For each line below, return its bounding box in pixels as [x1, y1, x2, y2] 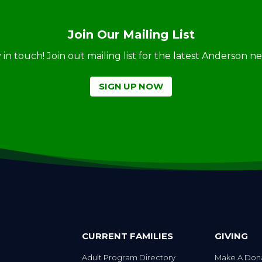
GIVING [214, 230, 248, 242]
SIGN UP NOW [99, 81, 163, 92]
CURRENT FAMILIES [82, 230, 174, 242]
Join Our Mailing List [67, 27, 195, 42]
